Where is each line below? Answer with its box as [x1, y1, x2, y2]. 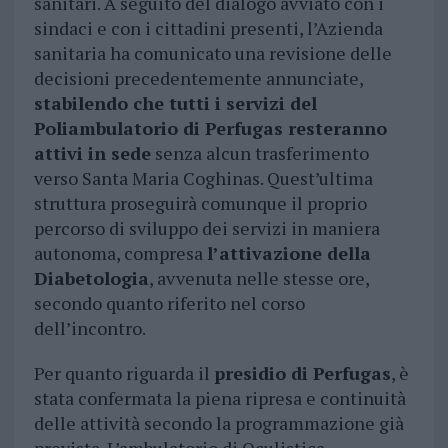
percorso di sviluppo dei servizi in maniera [33, 216, 380, 241]
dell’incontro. [33, 316, 146, 341]
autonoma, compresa [33, 241, 207, 266]
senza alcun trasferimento [150, 141, 369, 166]
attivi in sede [33, 141, 151, 166]
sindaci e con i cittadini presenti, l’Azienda [33, 16, 383, 41]
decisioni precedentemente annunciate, [33, 66, 363, 91]
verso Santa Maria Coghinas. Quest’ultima [33, 166, 373, 191]
